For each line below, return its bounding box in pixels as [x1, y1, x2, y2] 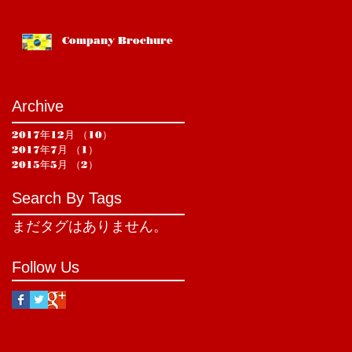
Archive [12, 97, 64, 115]
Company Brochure [62, 34, 173, 47]
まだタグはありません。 [12, 218, 167, 236]
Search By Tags [12, 189, 122, 207]
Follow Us [12, 258, 79, 277]
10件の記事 [112, 128, 167, 141]
